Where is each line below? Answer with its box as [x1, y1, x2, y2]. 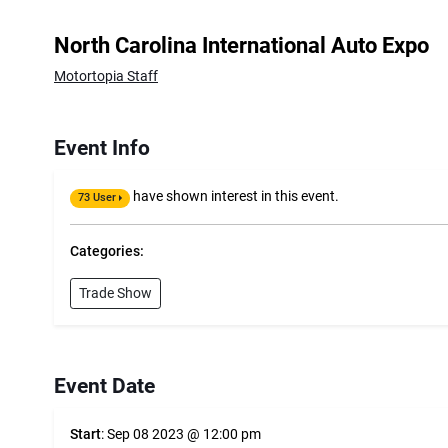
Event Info [54, 136, 150, 161]
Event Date [54, 374, 155, 399]
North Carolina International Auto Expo [54, 32, 429, 59]
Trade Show [79, 285, 152, 302]
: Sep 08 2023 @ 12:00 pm [101, 426, 261, 444]
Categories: [70, 243, 144, 261]
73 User [78, 191, 117, 205]
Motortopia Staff [54, 68, 158, 86]
